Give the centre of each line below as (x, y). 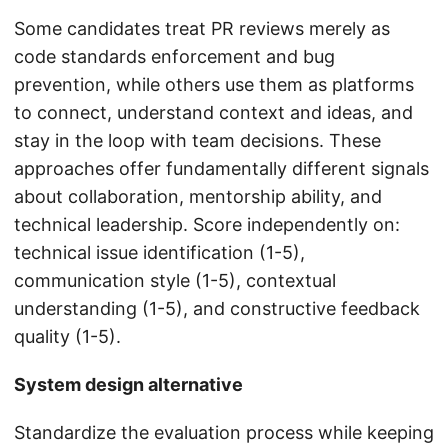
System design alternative (128, 385)
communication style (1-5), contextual (175, 281)
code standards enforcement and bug (174, 57)
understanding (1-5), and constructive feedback (217, 309)
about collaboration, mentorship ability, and (198, 197)
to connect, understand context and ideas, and (213, 113)
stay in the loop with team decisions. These (197, 141)
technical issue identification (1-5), (159, 253)
